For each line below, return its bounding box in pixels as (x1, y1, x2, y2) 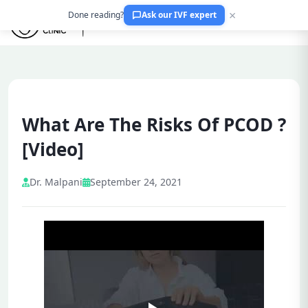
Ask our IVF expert (142, 9, 217, 21)
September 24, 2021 (90, 175, 182, 189)
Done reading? (68, 9, 124, 21)
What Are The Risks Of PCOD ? (22, 112, 286, 137)
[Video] (22, 137, 84, 162)
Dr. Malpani (30, 175, 82, 189)
